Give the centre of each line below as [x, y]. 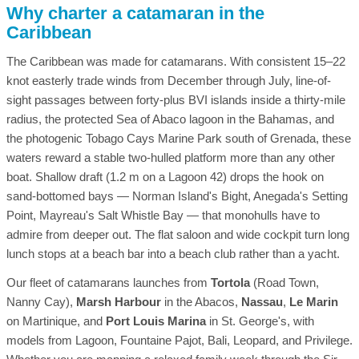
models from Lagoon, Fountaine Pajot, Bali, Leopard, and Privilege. [179, 340]
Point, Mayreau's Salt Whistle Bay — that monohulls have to [163, 215]
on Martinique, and [56, 321]
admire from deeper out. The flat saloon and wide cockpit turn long [178, 234]
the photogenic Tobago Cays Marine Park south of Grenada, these [179, 138]
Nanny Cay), [41, 302]
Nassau [262, 302]
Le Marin [314, 302]
